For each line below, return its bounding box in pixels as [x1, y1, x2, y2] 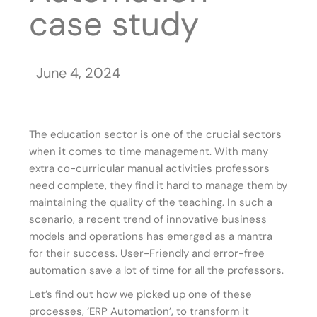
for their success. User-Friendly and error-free [29, 246, 265, 261]
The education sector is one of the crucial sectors [29, 127, 282, 142]
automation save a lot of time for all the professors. [29, 263, 284, 278]
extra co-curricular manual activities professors [29, 161, 270, 176]
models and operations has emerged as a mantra [29, 229, 273, 244]
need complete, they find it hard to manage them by [29, 178, 288, 193]
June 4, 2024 [36, 64, 121, 83]
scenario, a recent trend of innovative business [29, 212, 267, 227]
